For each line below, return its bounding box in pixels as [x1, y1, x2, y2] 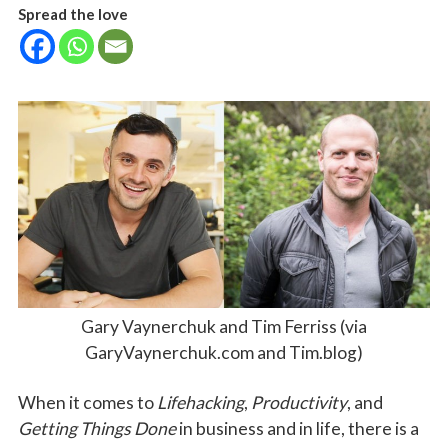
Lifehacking [156, 391, 244, 413]
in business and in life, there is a [175, 417, 419, 439]
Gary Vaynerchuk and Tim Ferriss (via [80, 315, 367, 337]
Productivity [250, 391, 347, 413]
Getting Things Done [17, 417, 176, 439]
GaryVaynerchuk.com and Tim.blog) [84, 341, 363, 363]
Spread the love [17, 5, 128, 24]
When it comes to [17, 391, 157, 413]
